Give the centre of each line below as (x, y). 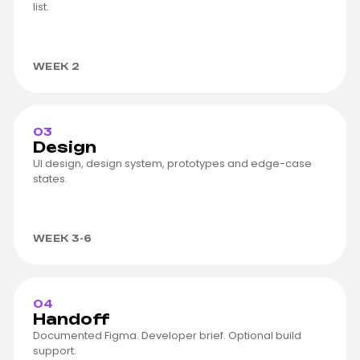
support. (55, 350)
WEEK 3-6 (63, 238)
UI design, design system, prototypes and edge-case (172, 163)
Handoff (72, 319)
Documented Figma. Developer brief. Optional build (167, 335)
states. (50, 178)
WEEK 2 (57, 66)
